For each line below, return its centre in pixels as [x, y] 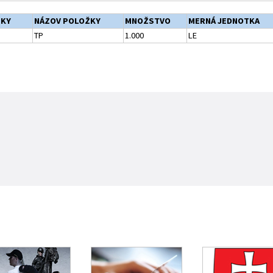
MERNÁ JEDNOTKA [224, 21]
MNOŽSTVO [147, 21]
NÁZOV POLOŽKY [67, 21]
